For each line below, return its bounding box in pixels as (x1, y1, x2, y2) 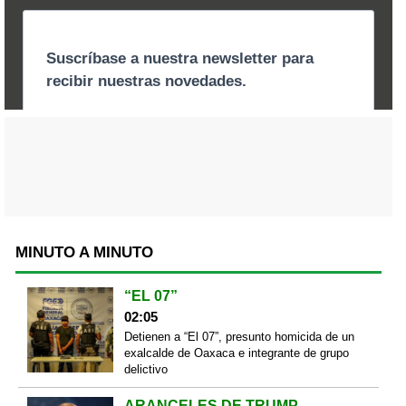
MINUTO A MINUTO (15, 243, 153, 261)
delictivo (123, 362, 168, 376)
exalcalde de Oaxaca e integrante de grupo (123, 345, 349, 360)
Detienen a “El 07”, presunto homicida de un (123, 329, 354, 343)
